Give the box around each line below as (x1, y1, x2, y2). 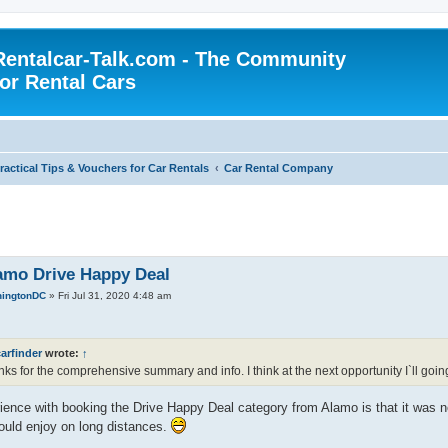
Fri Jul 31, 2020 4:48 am (58, 289, 172, 301)
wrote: (41, 347, 82, 360)
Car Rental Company (224, 161, 333, 174)
